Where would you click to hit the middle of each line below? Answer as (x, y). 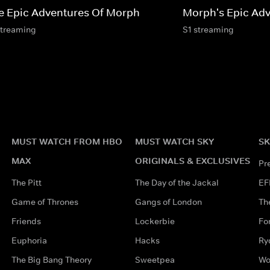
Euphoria (29, 240)
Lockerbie (155, 221)
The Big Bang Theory (51, 259)
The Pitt (26, 182)
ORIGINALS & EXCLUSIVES (192, 160)
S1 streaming (208, 29)
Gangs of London (168, 202)
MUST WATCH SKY (174, 141)
